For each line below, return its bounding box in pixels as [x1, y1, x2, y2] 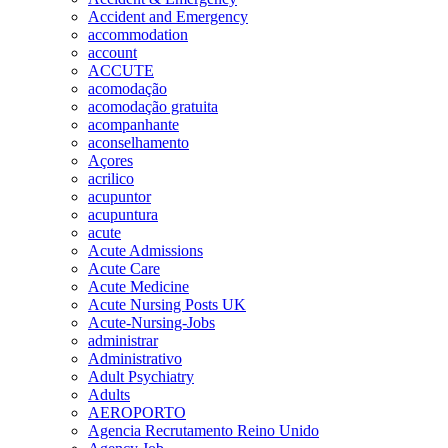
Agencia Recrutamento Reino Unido [88, 422, 319, 439]
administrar [88, 332, 158, 349]
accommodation [88, 26, 188, 43]
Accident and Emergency [88, 8, 248, 25]
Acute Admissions [88, 242, 203, 259]
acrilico [88, 170, 134, 187]
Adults [88, 386, 130, 403]
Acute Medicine [88, 278, 189, 295]
